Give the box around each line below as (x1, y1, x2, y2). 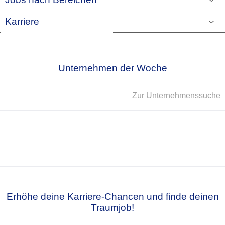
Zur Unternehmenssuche (132, 91, 221, 100)
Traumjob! (91, 202, 134, 213)
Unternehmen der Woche (58, 62, 167, 73)
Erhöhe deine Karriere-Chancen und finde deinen (6, 191, 219, 202)
